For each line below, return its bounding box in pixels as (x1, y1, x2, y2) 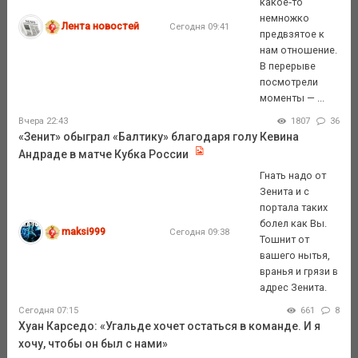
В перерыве (260, 60, 316, 73)
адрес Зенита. (260, 281, 328, 294)
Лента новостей (62, 20, 140, 33)
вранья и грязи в (260, 265, 339, 278)
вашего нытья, (260, 249, 331, 262)
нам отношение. (260, 44, 338, 57)
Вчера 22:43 (18, 116, 68, 127)
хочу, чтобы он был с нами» (18, 337, 168, 351)
